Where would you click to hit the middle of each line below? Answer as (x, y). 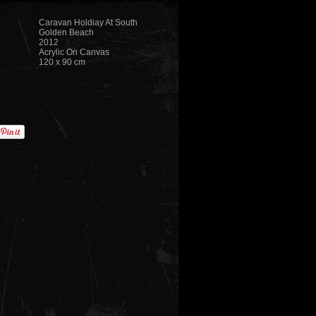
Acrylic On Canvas (74, 52)
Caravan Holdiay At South (88, 23)
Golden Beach (66, 32)
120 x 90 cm (62, 62)
